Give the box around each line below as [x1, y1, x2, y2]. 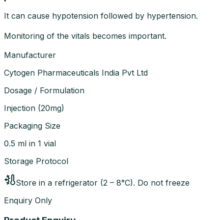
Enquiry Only [4, 195, 52, 205]
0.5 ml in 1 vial [4, 138, 56, 148]
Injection [4, 103, 35, 113]
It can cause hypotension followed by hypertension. [4, 10, 198, 21]
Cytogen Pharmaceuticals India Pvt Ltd [4, 67, 148, 78]
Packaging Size [4, 120, 60, 131]
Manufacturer [4, 50, 56, 60]
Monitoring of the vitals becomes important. [4, 30, 166, 41]
